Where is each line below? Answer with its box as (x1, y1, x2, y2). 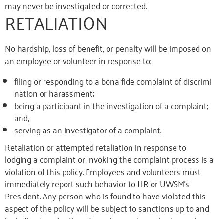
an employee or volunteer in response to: (5, 52, 151, 68)
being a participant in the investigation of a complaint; (14, 97, 210, 113)
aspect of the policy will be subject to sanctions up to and (5, 200, 209, 216)
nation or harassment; (14, 85, 94, 101)
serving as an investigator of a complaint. (14, 122, 161, 137)
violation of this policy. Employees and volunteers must (5, 163, 201, 179)
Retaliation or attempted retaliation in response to (5, 139, 186, 154)
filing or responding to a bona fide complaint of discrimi (14, 73, 212, 88)
